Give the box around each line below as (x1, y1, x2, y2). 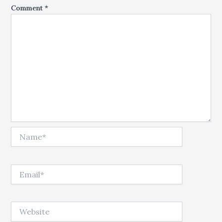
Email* (10, 164, 33, 173)
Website (10, 202, 37, 211)
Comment (11, 3, 45, 12)
